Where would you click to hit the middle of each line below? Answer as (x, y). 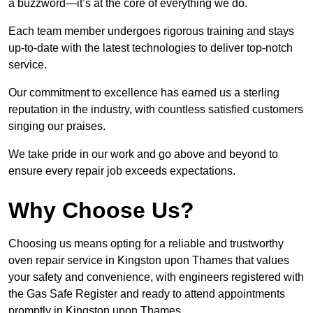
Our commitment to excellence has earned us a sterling (144, 93)
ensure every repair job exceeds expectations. (122, 171)
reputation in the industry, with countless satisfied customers (156, 110)
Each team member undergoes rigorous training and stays (151, 31)
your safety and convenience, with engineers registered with (156, 277)
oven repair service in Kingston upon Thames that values (149, 261)
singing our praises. (57, 126)
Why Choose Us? (101, 211)
